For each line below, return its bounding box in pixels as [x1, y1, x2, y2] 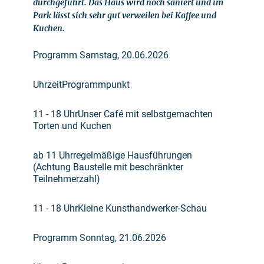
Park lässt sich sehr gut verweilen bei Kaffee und [33, 10, 216, 21]
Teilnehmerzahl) [33, 173, 100, 184]
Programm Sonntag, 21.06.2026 [33, 232, 166, 243]
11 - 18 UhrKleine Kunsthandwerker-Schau [33, 203, 207, 214]
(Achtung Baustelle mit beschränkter [33, 161, 183, 173]
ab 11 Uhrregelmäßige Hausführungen [33, 150, 192, 161]
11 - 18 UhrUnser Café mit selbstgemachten [33, 108, 213, 120]
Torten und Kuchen [33, 120, 111, 131]
